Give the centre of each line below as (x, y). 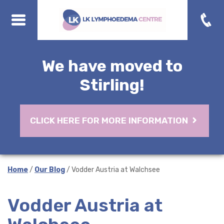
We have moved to (112, 66)
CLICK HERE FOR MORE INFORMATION (110, 120)
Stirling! (112, 85)
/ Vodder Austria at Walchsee (112, 170)
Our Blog (50, 170)
